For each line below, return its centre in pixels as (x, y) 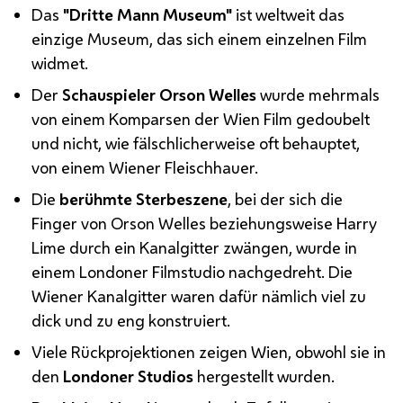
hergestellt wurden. (264, 376)
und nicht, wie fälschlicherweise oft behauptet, (196, 143)
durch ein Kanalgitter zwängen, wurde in (212, 247)
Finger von (72, 223)
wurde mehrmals (318, 94)
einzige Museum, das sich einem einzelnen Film (200, 38)
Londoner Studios (129, 376)
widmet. (60, 63)
